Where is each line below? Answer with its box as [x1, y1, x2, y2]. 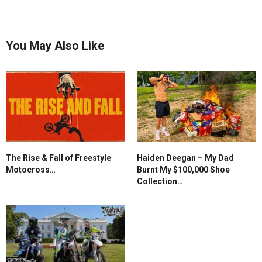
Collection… [137, 176, 183, 186]
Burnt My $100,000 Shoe [137, 164, 230, 174]
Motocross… [6, 164, 56, 174]
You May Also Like [6, 38, 104, 53]
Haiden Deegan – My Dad [137, 153, 234, 163]
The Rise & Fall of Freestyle [6, 153, 111, 163]
